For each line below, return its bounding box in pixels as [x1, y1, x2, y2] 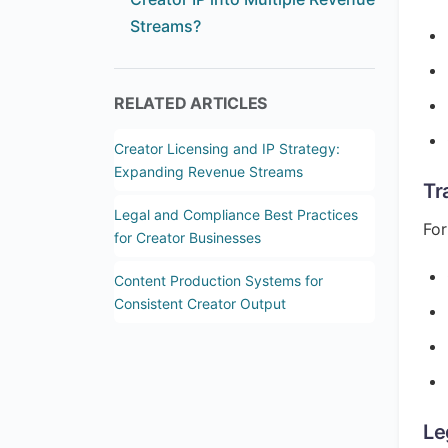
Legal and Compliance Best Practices [114, 206, 358, 223]
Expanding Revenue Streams [114, 163, 303, 180]
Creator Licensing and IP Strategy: [114, 140, 340, 157]
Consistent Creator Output [114, 295, 286, 312]
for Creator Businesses [114, 229, 261, 246]
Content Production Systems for [114, 272, 323, 289]
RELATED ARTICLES [114, 93, 268, 113]
